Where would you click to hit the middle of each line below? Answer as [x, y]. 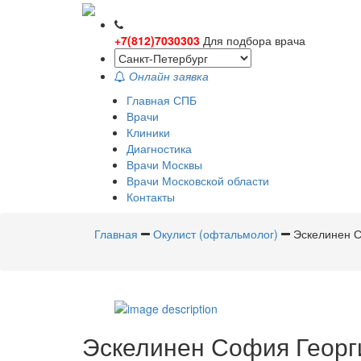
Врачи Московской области [198, 181]
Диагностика [159, 149]
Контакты [151, 197]
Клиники [148, 133]
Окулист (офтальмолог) [216, 234]
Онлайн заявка [169, 76]
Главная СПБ [162, 100]
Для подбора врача [254, 41]
